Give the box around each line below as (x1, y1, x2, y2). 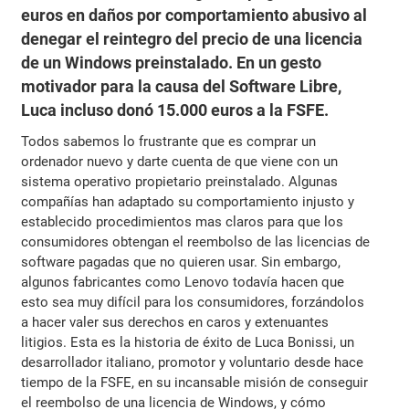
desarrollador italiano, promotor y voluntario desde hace (21, 353, 364, 371)
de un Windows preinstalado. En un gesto (21, 52, 322, 73)
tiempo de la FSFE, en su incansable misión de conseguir (21, 373, 369, 391)
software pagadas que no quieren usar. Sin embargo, (21, 253, 341, 270)
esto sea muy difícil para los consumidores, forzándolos (21, 293, 365, 310)
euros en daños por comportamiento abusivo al (21, 5, 368, 26)
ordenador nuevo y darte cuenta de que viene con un (21, 152, 339, 170)
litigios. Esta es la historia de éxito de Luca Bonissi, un (21, 333, 355, 351)
